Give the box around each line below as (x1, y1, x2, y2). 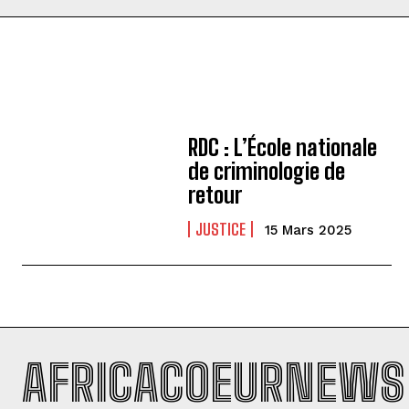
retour (188, 182, 243, 209)
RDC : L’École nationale (188, 134, 378, 162)
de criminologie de (188, 158, 346, 185)
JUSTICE (195, 219, 246, 240)
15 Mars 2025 (265, 222, 352, 239)
